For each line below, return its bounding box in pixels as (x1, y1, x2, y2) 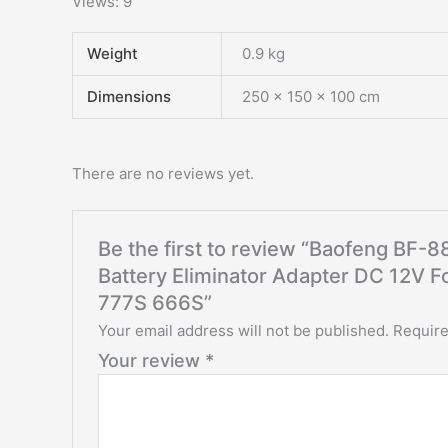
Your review (98, 349, 206, 371)
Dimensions (86, 87, 171, 107)
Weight (86, 44, 138, 64)
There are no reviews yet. (72, 163, 254, 183)
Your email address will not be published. (98, 320, 390, 340)
